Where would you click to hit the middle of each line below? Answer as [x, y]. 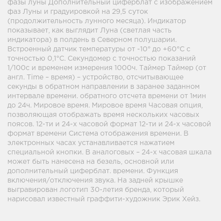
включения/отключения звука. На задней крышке [95, 181]
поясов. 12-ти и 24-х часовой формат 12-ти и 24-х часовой [109, 124]
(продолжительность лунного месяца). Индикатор [97, 21]
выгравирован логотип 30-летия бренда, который [96, 190]
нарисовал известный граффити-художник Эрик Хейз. [104, 199]
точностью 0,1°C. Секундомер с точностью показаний [102, 59]
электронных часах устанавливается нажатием [91, 143]
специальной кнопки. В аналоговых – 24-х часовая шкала [110, 152]
